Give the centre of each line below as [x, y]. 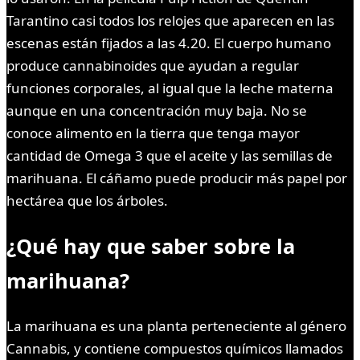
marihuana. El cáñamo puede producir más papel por [177, 178]
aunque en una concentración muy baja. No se [157, 110]
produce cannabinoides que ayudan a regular [153, 65]
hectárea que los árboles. [87, 200]
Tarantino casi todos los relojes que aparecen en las [170, 20]
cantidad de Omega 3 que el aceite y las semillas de [170, 155]
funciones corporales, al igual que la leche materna [170, 88]
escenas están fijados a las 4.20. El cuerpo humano [169, 43]
